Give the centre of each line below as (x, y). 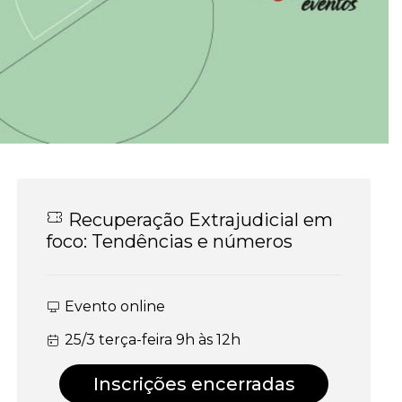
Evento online (115, 307)
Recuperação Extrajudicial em (199, 220)
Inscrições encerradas (194, 385)
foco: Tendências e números (170, 242)
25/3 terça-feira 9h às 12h (153, 340)
